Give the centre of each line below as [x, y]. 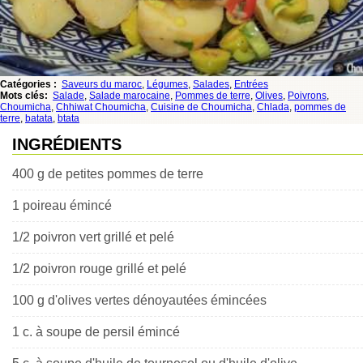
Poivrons [307, 96]
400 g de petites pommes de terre [108, 174]
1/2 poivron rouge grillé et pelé [99, 269]
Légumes [167, 85]
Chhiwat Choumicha [101, 107]
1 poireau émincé [62, 206]
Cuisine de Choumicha [201, 107]
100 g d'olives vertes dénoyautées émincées [139, 301]
